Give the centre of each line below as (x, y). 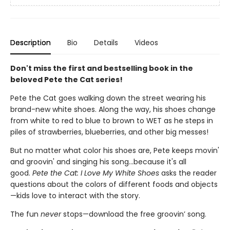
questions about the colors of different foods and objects (114, 184)
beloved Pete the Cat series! (66, 79)
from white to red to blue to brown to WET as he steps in (112, 120)
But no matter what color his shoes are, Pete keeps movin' (115, 150)
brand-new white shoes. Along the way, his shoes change (113, 109)
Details (106, 42)
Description (31, 42)
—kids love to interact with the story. (75, 195)
